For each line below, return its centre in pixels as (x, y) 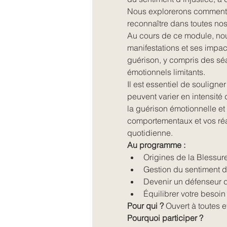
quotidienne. (150, 133)
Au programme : (156, 145)
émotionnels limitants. (166, 72)
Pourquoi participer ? (165, 218)
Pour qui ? (145, 205)
